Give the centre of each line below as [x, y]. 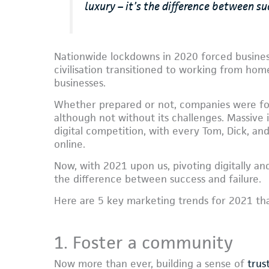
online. [70, 144]
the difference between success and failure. [158, 179]
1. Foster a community [144, 242]
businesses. [80, 83]
